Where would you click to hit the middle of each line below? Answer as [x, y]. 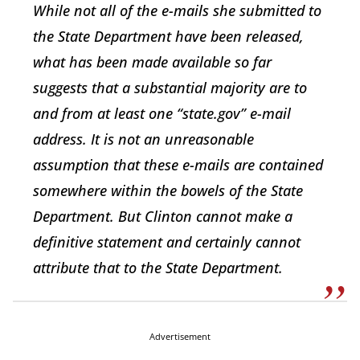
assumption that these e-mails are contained [178, 165]
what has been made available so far [152, 62]
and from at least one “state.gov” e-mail [162, 114]
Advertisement [180, 337]
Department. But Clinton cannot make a [163, 217]
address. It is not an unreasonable [143, 139]
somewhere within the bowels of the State [168, 191]
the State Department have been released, [168, 37]
